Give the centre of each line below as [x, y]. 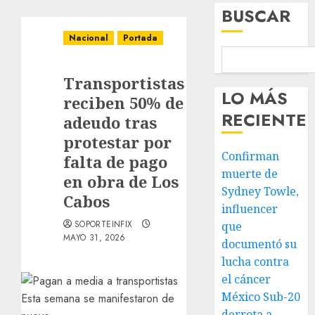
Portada [140, 38]
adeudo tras [110, 122]
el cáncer [246, 279]
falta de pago [115, 162]
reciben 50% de [123, 103]
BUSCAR [256, 16]
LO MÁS [255, 98]
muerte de [250, 174]
